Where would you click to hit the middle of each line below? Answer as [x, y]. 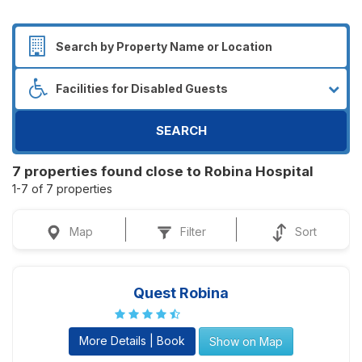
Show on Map [246, 341]
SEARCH [181, 131]
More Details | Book [132, 340]
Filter [194, 231]
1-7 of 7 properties [62, 188]
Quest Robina [181, 293]
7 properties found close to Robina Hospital [163, 171]
